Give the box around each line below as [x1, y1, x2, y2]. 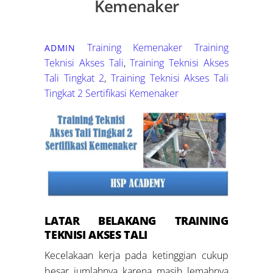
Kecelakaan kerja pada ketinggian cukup [44, 249, 229, 263]
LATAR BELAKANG [44, 213, 157, 229]
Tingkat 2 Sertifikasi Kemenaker [44, 86, 179, 100]
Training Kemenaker [87, 40, 183, 54]
